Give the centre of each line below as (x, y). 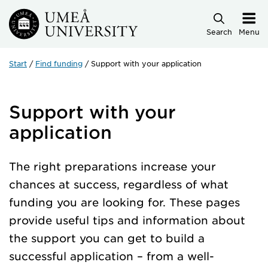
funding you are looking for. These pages (124, 202)
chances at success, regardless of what (119, 184)
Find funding (59, 63)
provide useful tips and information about (127, 220)
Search (219, 31)
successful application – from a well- (112, 256)
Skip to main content (62, 19)
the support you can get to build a (107, 238)
